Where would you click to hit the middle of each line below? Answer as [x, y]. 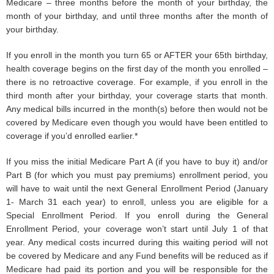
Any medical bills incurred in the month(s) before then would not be [137, 109]
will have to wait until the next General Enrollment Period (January [137, 189]
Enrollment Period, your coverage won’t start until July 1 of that [137, 229]
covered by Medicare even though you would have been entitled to [137, 123]
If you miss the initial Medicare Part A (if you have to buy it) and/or [137, 162]
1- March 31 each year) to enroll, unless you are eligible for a [137, 202]
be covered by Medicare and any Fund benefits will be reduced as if [137, 256]
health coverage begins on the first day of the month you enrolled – [137, 69]
